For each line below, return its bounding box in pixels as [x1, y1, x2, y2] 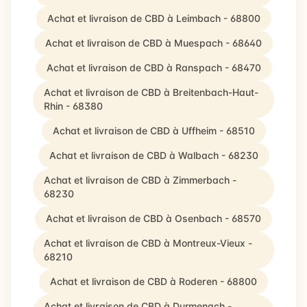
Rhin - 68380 [44, 100, 103, 112]
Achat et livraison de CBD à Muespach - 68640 [45, 37, 262, 49]
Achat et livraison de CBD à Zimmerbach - [44, 174, 236, 186]
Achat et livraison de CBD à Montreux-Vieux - [44, 237, 252, 249]
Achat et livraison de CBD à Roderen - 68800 [50, 275, 257, 287]
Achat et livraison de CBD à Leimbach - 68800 [47, 12, 260, 24]
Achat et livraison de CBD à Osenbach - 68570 [46, 212, 261, 224]
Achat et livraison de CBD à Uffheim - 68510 [52, 125, 255, 136]
